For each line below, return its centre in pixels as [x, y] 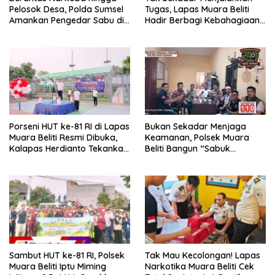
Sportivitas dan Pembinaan [65, 160]
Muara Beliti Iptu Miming [58, 267]
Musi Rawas [33, 31]
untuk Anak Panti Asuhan [196, 31]
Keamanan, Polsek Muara [197, 138]
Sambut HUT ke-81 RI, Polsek [67, 256]
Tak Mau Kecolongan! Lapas [203, 256]
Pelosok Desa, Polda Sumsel [66, 9]
